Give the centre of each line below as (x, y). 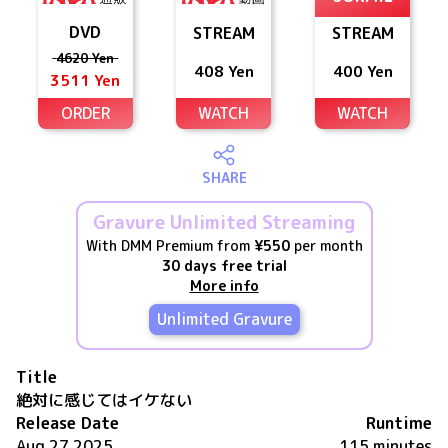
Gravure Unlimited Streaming (224, 222)
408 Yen (223, 71)
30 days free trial (224, 265)
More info (224, 285)
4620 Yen (85, 57)
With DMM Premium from (169, 245)
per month (326, 245)
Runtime (399, 423)
